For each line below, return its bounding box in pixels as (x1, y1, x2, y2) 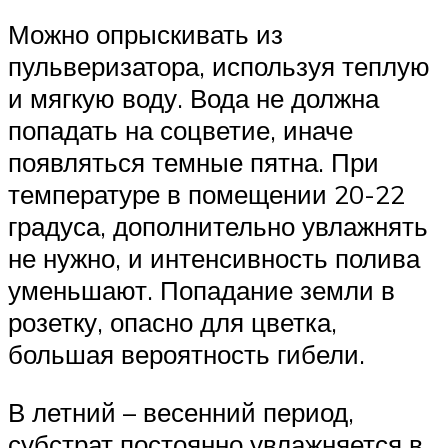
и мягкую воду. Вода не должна (8, 82, 379, 115)
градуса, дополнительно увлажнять (8, 210, 428, 243)
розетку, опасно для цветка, (8, 306, 337, 339)
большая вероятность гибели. (8, 338, 365, 371)
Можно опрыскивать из (8, 18, 283, 51)
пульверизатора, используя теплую (8, 50, 430, 83)
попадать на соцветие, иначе (8, 114, 353, 147)
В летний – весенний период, (8, 396, 354, 429)
